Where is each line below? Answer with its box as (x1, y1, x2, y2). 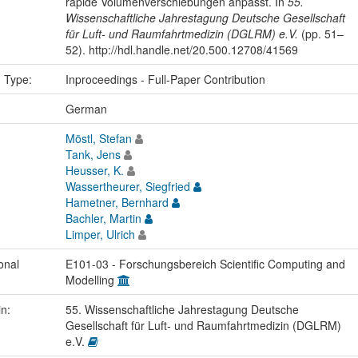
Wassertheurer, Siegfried (65, 178, 190, 195)
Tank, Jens (65, 146, 121, 163)
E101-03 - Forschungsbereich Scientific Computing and (65, 256, 345, 272)
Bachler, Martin (65, 210, 141, 227)
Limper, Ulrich (65, 226, 135, 243)
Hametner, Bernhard (65, 194, 169, 211)
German (65, 101, 107, 117)
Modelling (65, 272, 117, 288)
